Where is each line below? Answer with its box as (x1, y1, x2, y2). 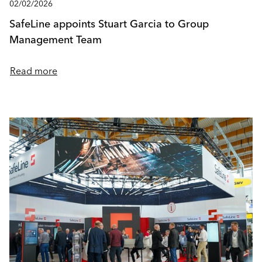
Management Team (9, 33, 102, 46)
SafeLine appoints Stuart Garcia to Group (9, 17, 209, 30)
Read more (10, 65, 57, 77)
